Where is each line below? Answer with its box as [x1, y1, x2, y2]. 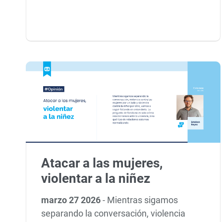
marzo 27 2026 [41, 195, 103, 206]
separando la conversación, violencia [41, 208, 186, 219]
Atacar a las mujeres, [41, 155, 163, 170]
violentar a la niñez [41, 170, 151, 186]
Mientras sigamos [107, 195, 178, 206]
